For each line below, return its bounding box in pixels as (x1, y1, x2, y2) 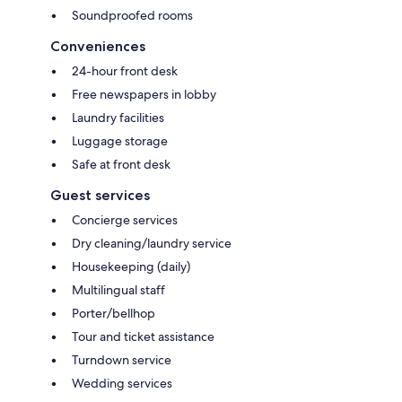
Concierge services (72, 211, 178, 228)
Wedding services (72, 374, 172, 391)
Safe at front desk (72, 155, 170, 172)
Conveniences (50, 37, 145, 55)
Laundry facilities (72, 109, 164, 126)
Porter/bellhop (72, 304, 155, 321)
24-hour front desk (72, 62, 178, 79)
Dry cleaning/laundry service (72, 234, 232, 251)
